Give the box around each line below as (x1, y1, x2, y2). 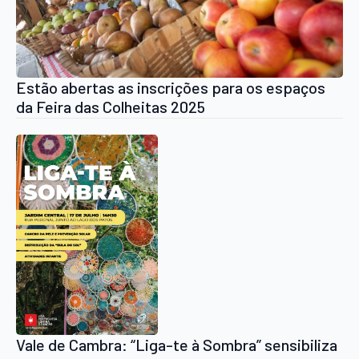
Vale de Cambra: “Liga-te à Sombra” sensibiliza (16, 335, 337, 355)
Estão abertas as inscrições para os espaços (16, 78, 325, 98)
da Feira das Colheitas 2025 (16, 97, 205, 117)
